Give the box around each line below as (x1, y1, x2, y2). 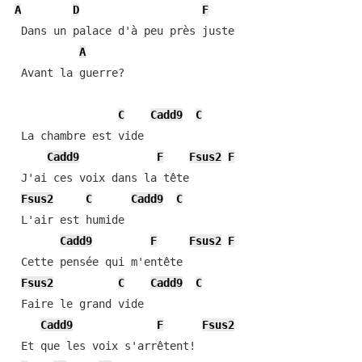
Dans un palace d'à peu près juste (14, 24, 234, 37)
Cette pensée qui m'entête (14, 255, 183, 268)
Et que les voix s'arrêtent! (14, 339, 196, 352)
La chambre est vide (14, 129, 144, 142)
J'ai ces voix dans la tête (14, 171, 189, 184)
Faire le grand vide (14, 297, 144, 310)
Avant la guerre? (14, 66, 124, 79)
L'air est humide (14, 213, 124, 226)
